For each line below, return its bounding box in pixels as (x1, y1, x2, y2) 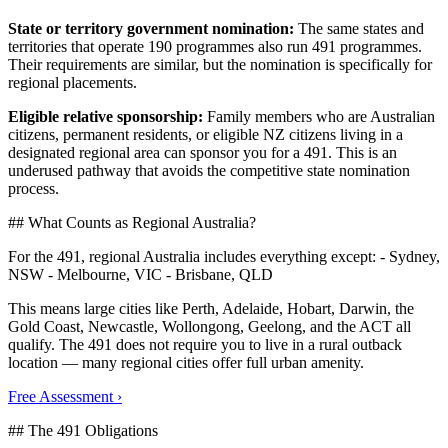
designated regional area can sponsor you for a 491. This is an (8, 143, 397, 161)
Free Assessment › (8, 387, 122, 405)
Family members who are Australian (203, 107, 435, 125)
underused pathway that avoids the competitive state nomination (8, 161, 410, 179)
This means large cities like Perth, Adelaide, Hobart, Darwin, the (8, 299, 414, 317)
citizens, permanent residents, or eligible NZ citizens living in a (8, 125, 403, 143)
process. (8, 179, 59, 197)
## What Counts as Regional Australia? (8, 213, 256, 231)
